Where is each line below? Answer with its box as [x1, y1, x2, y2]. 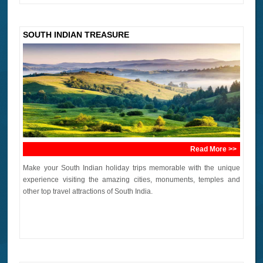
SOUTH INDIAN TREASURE [23, 30, 130, 40]
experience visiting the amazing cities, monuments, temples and [23, 176, 240, 184]
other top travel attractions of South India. [23, 187, 155, 196]
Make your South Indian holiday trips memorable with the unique [23, 164, 240, 173]
